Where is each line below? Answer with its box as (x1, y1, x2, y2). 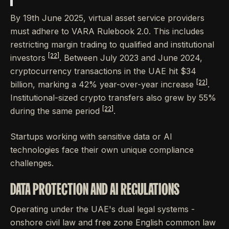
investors (10, 53, 48, 63)
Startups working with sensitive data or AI (10, 131, 172, 142)
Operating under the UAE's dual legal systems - (10, 204, 195, 215)
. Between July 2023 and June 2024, (59, 53, 202, 63)
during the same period (10, 106, 102, 117)
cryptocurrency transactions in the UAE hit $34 (10, 66, 196, 77)
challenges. (10, 158, 54, 169)
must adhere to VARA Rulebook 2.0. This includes (10, 26, 204, 37)
